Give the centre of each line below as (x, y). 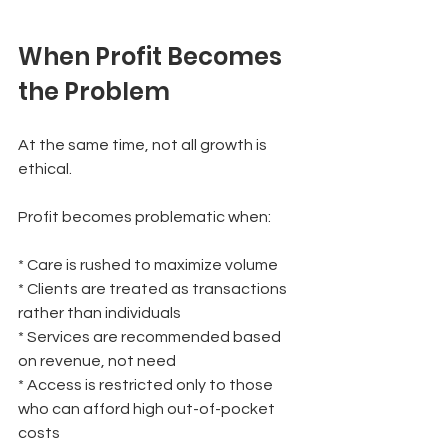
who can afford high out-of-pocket (148, 408)
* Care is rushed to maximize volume (148, 264)
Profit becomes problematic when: (144, 216)
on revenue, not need (97, 360)
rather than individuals (99, 312)
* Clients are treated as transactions (154, 288)
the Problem (94, 91)
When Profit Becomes (152, 56)
